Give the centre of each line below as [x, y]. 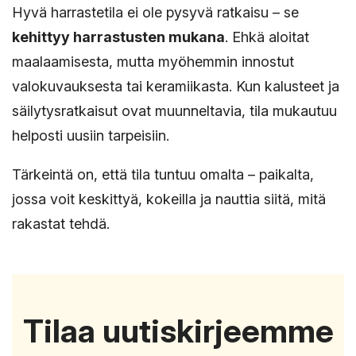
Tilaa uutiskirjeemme [178, 331]
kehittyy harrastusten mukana [118, 37]
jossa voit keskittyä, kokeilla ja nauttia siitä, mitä [169, 199]
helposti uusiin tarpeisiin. [91, 135]
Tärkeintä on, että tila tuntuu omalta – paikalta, [163, 174]
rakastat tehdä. [61, 223]
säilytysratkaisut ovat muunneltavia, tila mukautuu [174, 110]
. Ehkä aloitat [267, 37]
